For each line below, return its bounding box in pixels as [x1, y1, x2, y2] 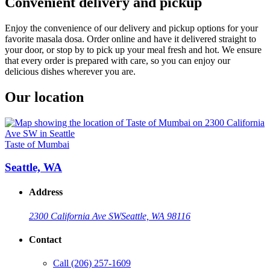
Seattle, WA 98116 [121, 210, 190, 221]
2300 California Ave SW [29, 210, 121, 221]
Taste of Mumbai [5, 139, 69, 149]
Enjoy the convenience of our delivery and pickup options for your [5, 22, 258, 33]
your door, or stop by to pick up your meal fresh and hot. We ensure [5, 44, 262, 55]
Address [29, 187, 63, 198]
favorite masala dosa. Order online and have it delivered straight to [5, 33, 256, 44]
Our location [5, 89, 84, 105]
